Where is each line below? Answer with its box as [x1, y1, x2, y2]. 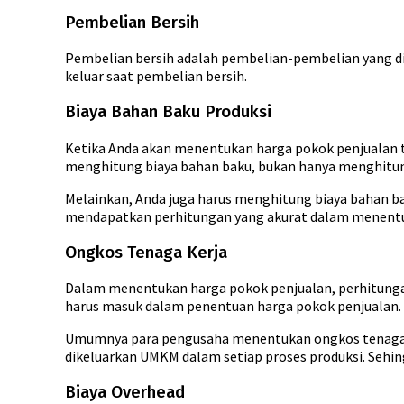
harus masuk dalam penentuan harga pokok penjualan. [65, 297, 401, 316]
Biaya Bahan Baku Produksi [65, 102, 271, 123]
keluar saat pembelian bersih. [65, 67, 247, 86]
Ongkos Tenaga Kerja [65, 242, 227, 262]
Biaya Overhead [65, 381, 185, 402]
